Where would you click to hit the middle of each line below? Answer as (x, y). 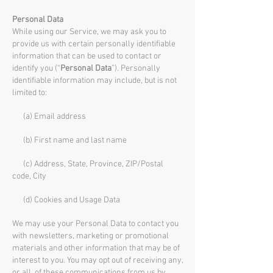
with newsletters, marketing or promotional (90, 236)
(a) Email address (49, 117)
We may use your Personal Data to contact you (95, 224)
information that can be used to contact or (87, 56)
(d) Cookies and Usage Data (66, 200)
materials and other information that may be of (96, 248)
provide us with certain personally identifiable (94, 44)
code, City (29, 176)
